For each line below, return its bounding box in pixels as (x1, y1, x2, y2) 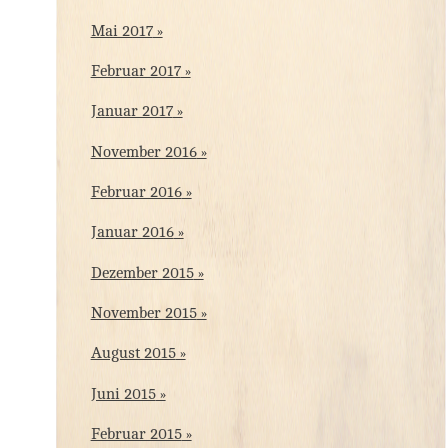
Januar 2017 (90, 103, 173, 121)
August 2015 (90, 345, 176, 363)
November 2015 (90, 304, 197, 322)
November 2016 (90, 143, 197, 161)
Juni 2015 (90, 385, 156, 403)
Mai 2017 (90, 22, 153, 40)
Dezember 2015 (90, 264, 194, 282)
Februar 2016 (90, 184, 182, 202)
